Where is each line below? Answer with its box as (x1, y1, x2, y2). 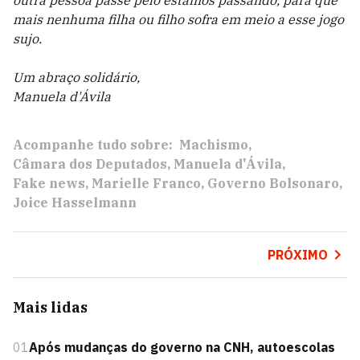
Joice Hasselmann (13, 194, 137, 211)
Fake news (13, 175, 85, 191)
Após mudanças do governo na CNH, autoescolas (29, 339, 335, 355)
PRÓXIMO (267, 247, 328, 263)
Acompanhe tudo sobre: (13, 137, 173, 153)
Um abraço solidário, (13, 69, 140, 85)
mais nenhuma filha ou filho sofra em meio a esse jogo (13, 11, 344, 27)
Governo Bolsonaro (207, 175, 339, 191)
